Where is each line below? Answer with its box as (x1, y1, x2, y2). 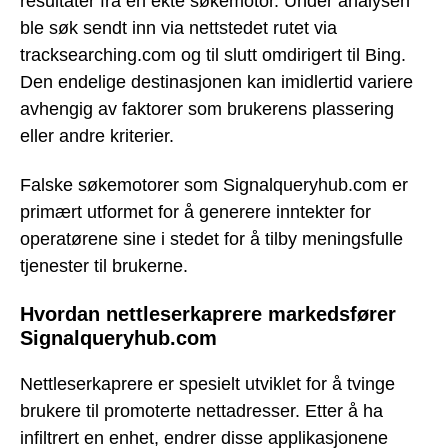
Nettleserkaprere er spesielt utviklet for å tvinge (20, 374, 395, 395)
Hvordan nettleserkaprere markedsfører (20, 302, 396, 325)
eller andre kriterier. (20, 126, 174, 147)
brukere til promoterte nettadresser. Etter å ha (20, 401, 383, 422)
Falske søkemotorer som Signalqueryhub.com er (20, 174, 408, 195)
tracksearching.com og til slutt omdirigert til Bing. (20, 45, 406, 66)
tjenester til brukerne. (20, 255, 188, 276)
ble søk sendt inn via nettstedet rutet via (20, 18, 337, 39)
